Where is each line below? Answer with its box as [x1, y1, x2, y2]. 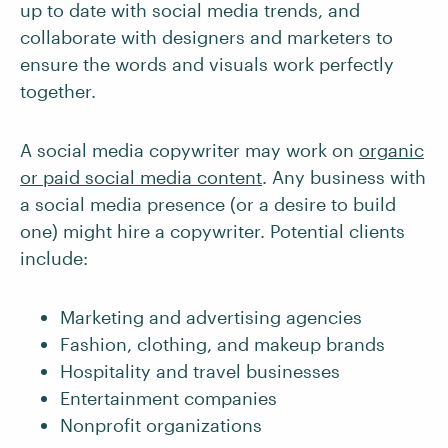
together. [20, 79, 96, 102]
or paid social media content [20, 165, 262, 188]
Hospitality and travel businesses [60, 359, 340, 382]
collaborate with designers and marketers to [20, 25, 393, 48]
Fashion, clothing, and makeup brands [60, 332, 390, 355]
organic [359, 138, 424, 161]
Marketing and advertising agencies [60, 305, 362, 328]
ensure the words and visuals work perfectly [20, 52, 394, 75]
